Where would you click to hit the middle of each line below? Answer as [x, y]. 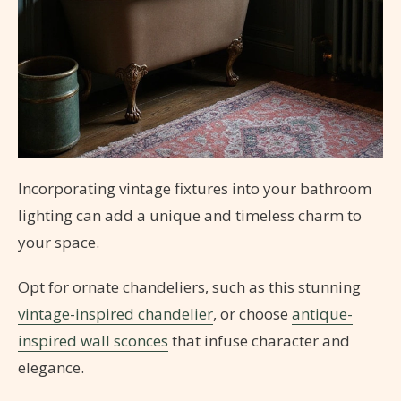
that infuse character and [259, 341]
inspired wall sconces [93, 341]
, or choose [252, 314]
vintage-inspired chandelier [115, 314]
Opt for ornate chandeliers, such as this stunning [189, 287]
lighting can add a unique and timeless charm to [190, 216]
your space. [59, 243]
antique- [322, 314]
